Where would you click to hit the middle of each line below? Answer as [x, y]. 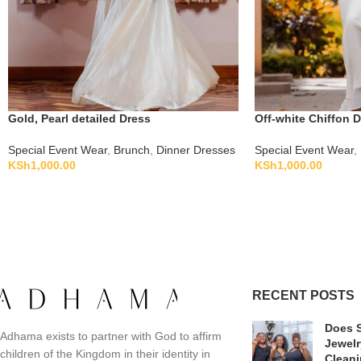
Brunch [132, 149]
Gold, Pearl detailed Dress [79, 118]
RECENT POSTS [303, 295]
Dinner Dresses [196, 149]
